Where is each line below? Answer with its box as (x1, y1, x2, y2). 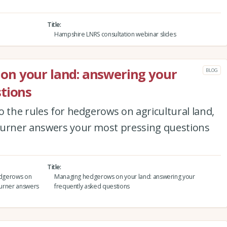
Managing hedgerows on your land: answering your (54, 172, 195, 181)
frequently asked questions (54, 181, 130, 191)
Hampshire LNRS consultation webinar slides (54, 29, 176, 39)
